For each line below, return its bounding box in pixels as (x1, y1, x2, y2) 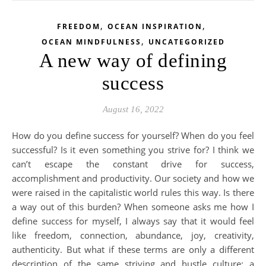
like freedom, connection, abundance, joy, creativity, (12, 229, 254, 241)
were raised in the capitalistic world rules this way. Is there (12, 186, 254, 198)
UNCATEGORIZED (148, 37, 225, 47)
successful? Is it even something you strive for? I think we (12, 144, 254, 156)
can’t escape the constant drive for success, (12, 158, 254, 170)
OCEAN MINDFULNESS (41, 37, 141, 47)
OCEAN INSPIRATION (107, 21, 202, 31)
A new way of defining (39, 50, 227, 71)
